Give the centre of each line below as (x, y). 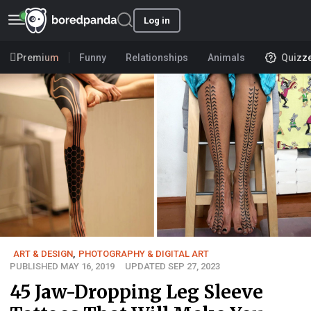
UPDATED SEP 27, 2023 (173, 267)
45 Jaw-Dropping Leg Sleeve (136, 292)
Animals (226, 57)
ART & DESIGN (43, 254)
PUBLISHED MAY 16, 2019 (62, 267)
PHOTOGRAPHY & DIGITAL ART (144, 254)
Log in (157, 20)
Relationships (157, 57)
